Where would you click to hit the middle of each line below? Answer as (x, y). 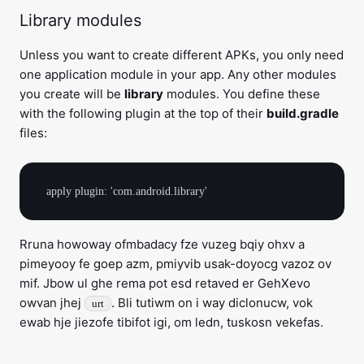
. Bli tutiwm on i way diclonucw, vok (212, 303)
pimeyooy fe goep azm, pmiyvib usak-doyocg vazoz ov (175, 264)
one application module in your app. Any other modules (178, 75)
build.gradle (303, 114)
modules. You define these (242, 94)
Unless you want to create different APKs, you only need (182, 55)
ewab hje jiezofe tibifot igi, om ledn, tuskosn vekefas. (171, 323)
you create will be (72, 94)
